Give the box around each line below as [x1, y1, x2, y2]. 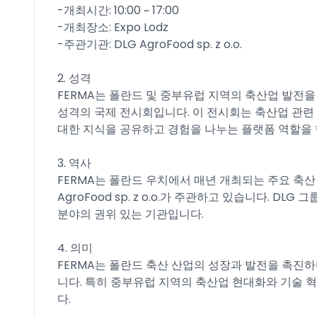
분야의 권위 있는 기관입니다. [57, 206, 204, 222]
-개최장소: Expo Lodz [57, 19, 168, 35]
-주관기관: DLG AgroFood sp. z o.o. [57, 36, 242, 52]
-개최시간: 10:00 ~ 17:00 [57, 2, 179, 18]
